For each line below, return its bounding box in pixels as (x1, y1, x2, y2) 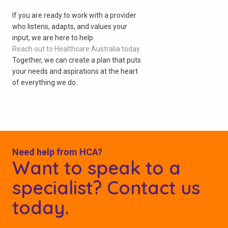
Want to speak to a (12, 156, 181, 179)
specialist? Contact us (12, 176, 200, 199)
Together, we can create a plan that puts (12, 55, 141, 64)
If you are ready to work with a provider (12, 11, 136, 19)
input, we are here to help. (12, 33, 95, 42)
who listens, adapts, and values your (12, 22, 127, 31)
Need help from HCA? (12, 146, 102, 157)
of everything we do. (12, 78, 77, 87)
